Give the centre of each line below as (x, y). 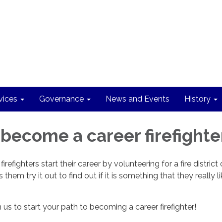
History (197, 99)
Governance (61, 99)
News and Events (138, 99)
